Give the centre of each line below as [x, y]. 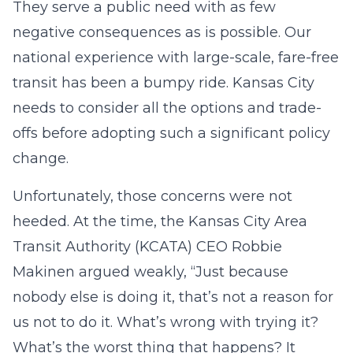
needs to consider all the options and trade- [167, 108]
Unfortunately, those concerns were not [152, 196]
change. [41, 158]
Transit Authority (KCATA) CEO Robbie [147, 247]
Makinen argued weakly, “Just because [150, 272]
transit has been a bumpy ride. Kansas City [163, 83]
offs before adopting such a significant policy [171, 133]
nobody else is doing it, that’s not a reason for [173, 297]
